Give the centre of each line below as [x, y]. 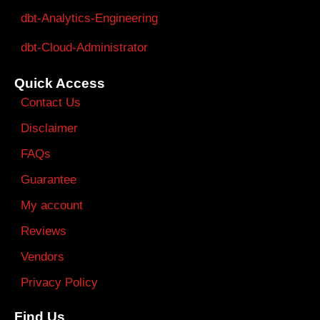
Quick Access [60, 83]
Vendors [42, 256]
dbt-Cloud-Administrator [84, 47]
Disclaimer [49, 128]
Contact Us [51, 102]
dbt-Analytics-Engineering [89, 18]
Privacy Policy [59, 282]
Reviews [44, 231]
